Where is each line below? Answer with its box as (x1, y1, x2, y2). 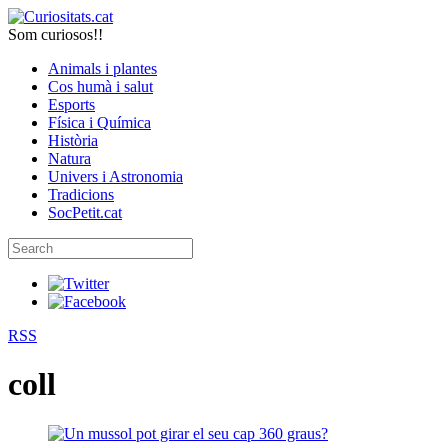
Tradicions (48, 186, 114, 203)
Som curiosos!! (8, 26, 103, 43)
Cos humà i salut (48, 78, 153, 95)
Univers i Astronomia (48, 168, 183, 185)
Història (48, 132, 98, 149)
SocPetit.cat (48, 204, 122, 221)
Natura (48, 150, 91, 167)
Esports (48, 96, 95, 113)
